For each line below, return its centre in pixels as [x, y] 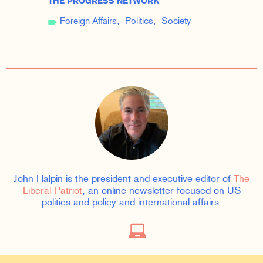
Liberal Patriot [52, 191]
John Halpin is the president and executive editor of [124, 180]
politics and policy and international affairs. [131, 203]
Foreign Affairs [88, 22]
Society [176, 22]
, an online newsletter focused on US [161, 191]
